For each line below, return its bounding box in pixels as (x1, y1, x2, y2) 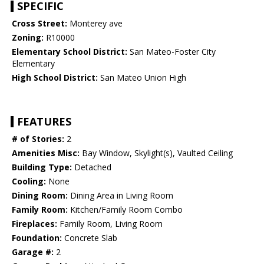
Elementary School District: (12, 46, 127, 58)
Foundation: (12, 232, 62, 244)
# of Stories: (12, 133, 64, 145)
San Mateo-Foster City (127, 46, 216, 58)
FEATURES (17, 114, 71, 129)
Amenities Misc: (12, 147, 80, 159)
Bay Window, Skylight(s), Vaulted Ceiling (80, 147, 233, 159)
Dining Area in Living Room (68, 190, 173, 202)
